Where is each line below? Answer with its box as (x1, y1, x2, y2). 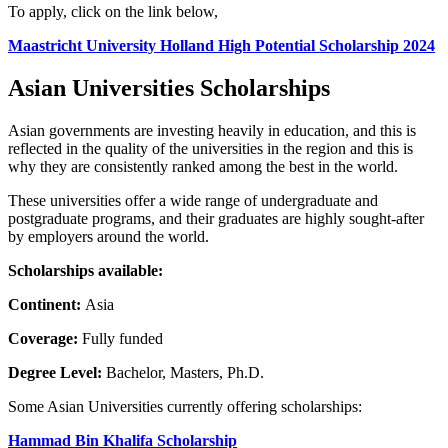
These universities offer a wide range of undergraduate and (8, 192, 378, 210)
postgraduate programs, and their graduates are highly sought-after (8, 210, 424, 228)
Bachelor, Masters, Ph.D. (102, 364, 264, 382)
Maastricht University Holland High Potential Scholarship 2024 (8, 37, 435, 55)
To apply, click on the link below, (8, 3, 222, 21)
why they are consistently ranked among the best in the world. (8, 158, 398, 176)
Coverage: (8, 330, 78, 348)
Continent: (8, 296, 81, 314)
